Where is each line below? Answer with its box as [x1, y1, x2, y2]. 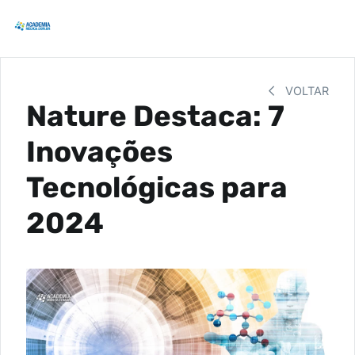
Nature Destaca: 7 [26, 99, 284, 133]
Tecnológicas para [26, 170, 288, 204]
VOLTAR [282, 84, 329, 97]
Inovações [26, 135, 173, 169]
